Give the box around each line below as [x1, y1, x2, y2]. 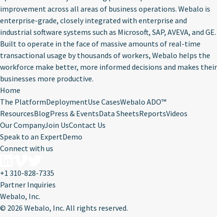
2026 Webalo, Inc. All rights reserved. [7, 203, 128, 213]
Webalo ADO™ [120, 97, 166, 107]
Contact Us [69, 120, 106, 130]
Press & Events [50, 108, 99, 118]
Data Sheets [99, 108, 139, 118]
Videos [166, 108, 187, 118]
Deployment [46, 97, 88, 107]
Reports [139, 108, 166, 118]
